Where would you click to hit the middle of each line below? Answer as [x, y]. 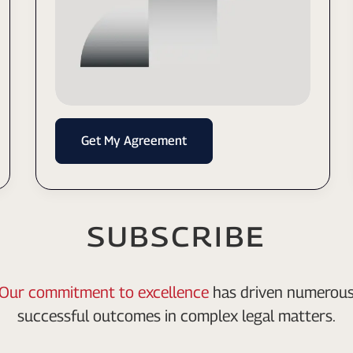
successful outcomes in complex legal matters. [176, 316]
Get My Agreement [134, 140]
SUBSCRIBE [176, 234]
